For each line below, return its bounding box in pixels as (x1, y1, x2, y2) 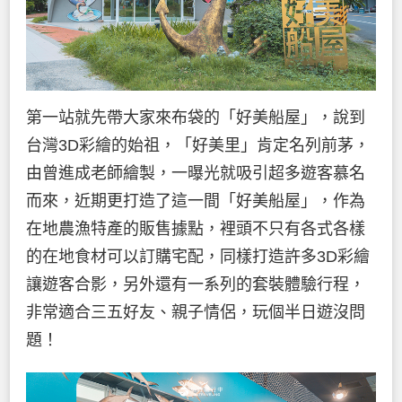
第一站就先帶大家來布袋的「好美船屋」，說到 (26, 109, 365, 127)
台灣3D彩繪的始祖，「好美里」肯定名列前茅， (26, 136, 370, 155)
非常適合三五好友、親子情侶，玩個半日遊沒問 (26, 303, 365, 322)
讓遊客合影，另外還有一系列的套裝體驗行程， (26, 275, 365, 294)
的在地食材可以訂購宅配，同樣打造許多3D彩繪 (26, 248, 370, 267)
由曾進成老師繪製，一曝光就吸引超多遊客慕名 (26, 164, 365, 183)
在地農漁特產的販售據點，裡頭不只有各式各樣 (26, 220, 365, 239)
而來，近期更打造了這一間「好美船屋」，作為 (26, 192, 365, 211)
